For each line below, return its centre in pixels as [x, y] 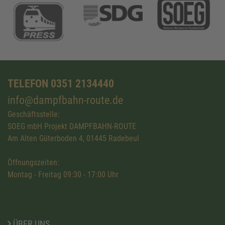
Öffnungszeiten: [33, 163]
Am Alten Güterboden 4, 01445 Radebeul [73, 139]
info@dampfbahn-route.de [65, 100]
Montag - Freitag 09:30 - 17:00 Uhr [63, 175]
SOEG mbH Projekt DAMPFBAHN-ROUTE [72, 127]
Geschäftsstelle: [34, 115]
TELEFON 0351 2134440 [61, 84]
